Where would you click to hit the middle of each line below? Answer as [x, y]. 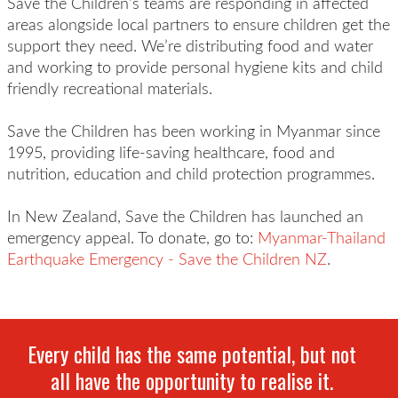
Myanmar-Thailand [321, 237]
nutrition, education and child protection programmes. [195, 173]
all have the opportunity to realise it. [192, 380]
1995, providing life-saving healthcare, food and [171, 152]
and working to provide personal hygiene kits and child [195, 67]
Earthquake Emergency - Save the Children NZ [167, 259]
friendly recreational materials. [109, 88]
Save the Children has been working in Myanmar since [193, 131]
